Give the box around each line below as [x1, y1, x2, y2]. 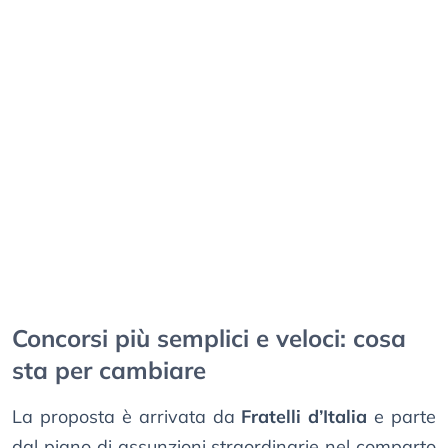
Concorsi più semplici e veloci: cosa [12, 323, 406, 354]
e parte [367, 405, 436, 429]
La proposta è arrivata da [12, 405, 242, 429]
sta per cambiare [12, 355, 206, 386]
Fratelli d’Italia [241, 405, 368, 429]
